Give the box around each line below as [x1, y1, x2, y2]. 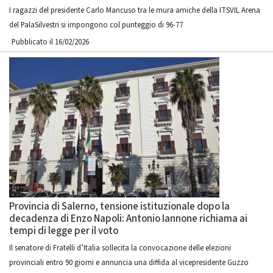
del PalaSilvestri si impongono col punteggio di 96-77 [9, 19, 183, 30]
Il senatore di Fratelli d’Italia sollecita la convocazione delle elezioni [9, 243, 231, 253]
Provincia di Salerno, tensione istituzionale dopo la [9, 199, 230, 214]
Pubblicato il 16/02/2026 [12, 37, 89, 48]
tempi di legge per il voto [9, 224, 118, 238]
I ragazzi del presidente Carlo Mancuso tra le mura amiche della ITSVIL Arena [9, 5, 260, 16]
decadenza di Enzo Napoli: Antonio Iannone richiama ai [9, 211, 247, 226]
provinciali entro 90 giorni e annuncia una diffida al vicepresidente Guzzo [9, 257, 249, 268]
